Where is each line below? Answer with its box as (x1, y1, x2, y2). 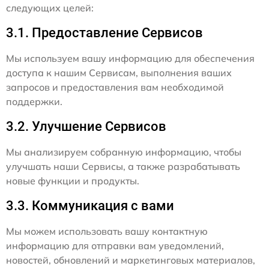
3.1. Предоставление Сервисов (6, 25, 203, 40)
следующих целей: (6, 2, 94, 14)
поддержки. (6, 95, 62, 107)
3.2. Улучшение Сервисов (6, 119, 166, 134)
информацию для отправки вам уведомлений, (6, 240, 224, 252)
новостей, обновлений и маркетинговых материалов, (6, 254, 255, 266)
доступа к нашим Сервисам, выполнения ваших (6, 67, 232, 79)
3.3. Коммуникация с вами (6, 198, 174, 213)
